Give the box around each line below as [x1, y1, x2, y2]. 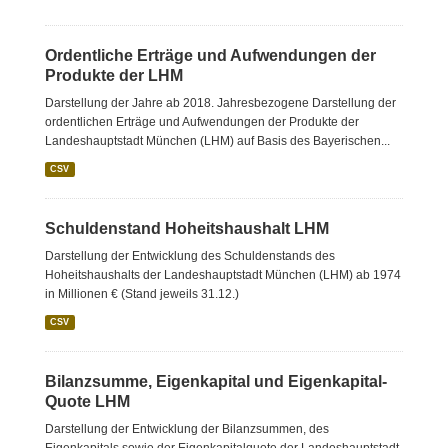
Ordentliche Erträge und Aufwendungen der [45, 47, 376, 64]
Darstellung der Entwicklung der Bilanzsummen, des [45, 422, 329, 436]
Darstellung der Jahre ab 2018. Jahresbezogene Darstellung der [45, 96, 396, 110]
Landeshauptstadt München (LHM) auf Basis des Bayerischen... [45, 134, 390, 148]
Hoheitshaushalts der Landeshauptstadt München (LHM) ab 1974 [45, 268, 401, 282]
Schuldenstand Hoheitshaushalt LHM [45, 220, 329, 237]
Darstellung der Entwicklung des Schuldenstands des [45, 249, 335, 263]
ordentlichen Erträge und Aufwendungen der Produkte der [45, 115, 359, 129]
